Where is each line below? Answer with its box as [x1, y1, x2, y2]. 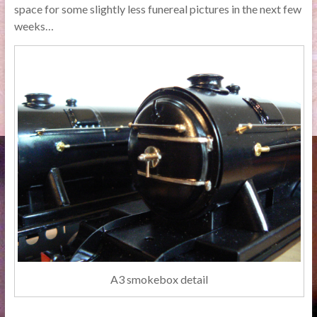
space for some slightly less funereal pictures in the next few [13, 1, 301, 16]
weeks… [13, 18, 54, 33]
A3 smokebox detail [110, 272, 208, 286]
